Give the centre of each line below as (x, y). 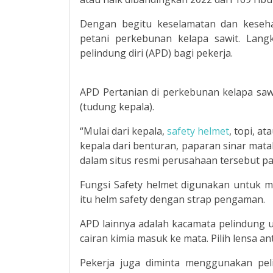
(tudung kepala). (117, 107)
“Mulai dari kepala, (123, 131)
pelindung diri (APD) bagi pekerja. (156, 53)
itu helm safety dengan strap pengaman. (172, 199)
